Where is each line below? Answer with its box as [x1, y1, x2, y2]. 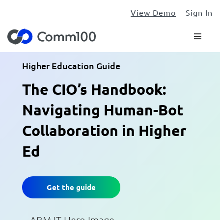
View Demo [131, 7, 176, 17]
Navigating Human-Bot [22, 101, 183, 119]
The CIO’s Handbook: [22, 80, 166, 99]
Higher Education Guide [22, 60, 120, 72]
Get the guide [46, 182, 96, 192]
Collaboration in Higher [22, 121, 187, 140]
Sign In [186, 7, 213, 17]
